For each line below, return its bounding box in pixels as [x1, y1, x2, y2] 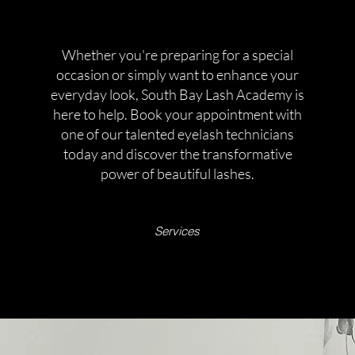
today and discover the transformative [63, 145, 292, 163]
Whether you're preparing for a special [62, 46, 294, 64]
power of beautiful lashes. [101, 165, 255, 183]
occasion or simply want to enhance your [56, 66, 300, 84]
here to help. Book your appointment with [53, 105, 303, 124]
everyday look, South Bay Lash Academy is [51, 86, 305, 104]
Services [155, 223, 200, 239]
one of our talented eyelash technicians [61, 125, 295, 143]
